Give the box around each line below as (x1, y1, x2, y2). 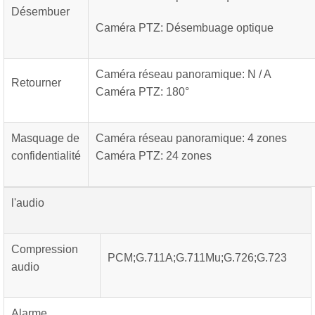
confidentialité (11, 150, 81, 162)
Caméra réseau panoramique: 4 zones (96, 132, 287, 144)
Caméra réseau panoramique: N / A (96, 68, 271, 80)
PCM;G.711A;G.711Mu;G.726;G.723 (108, 252, 287, 264)
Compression (11, 243, 78, 255)
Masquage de (11, 132, 79, 144)
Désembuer (11, 6, 70, 18)
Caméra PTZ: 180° (96, 86, 189, 98)
